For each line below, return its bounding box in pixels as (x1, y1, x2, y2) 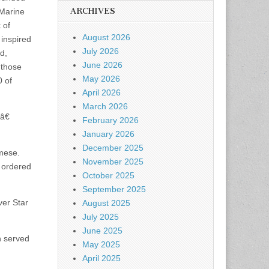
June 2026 (82, 60, 122, 70)
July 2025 (82, 212, 119, 222)
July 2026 (82, 46, 119, 56)
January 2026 (82, 129, 134, 139)
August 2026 (82, 32, 130, 42)
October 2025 (82, 171, 134, 180)
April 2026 (82, 88, 121, 97)
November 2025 (82, 157, 144, 166)
